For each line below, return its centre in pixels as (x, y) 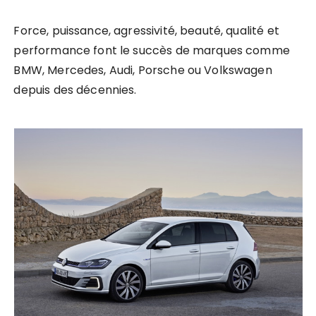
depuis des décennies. (75, 90)
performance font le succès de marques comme (152, 51)
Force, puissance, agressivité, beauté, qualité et (146, 31)
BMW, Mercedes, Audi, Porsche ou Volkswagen (143, 71)
